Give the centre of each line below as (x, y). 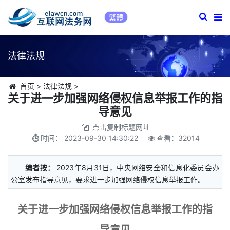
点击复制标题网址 (121, 127)
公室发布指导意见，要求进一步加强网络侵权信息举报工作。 (108, 179)
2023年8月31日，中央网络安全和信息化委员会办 (138, 168)
